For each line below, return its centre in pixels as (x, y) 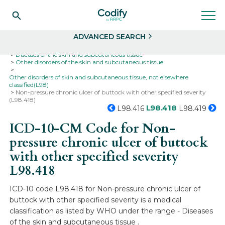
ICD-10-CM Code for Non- (93, 128)
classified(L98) (29, 85)
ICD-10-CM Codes (109, 47)
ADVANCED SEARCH (109, 37)
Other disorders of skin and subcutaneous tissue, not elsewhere (99, 77)
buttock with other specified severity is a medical (96, 200)
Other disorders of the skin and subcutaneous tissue (90, 62)
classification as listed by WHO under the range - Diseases (111, 211)
